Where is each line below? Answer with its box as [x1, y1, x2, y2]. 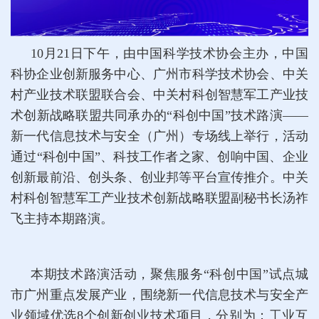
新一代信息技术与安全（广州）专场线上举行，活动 [11, 128, 308, 143]
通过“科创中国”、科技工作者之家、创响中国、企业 [11, 149, 308, 164]
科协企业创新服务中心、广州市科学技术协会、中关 [11, 66, 308, 81]
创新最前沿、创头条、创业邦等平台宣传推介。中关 [11, 169, 308, 184]
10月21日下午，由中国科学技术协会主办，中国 [31, 46, 308, 61]
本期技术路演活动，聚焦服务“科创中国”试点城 [31, 266, 308, 281]
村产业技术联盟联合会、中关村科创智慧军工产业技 [11, 87, 308, 102]
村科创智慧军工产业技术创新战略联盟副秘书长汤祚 [11, 190, 308, 205]
